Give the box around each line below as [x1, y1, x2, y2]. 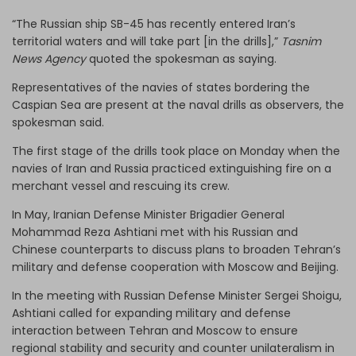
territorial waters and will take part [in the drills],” [12, 33, 281, 49]
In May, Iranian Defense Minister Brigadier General [12, 206, 284, 222]
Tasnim [281, 33, 321, 49]
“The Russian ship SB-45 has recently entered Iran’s [12, 15, 296, 32]
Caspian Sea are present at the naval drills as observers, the [12, 96, 344, 113]
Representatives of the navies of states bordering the [12, 79, 310, 95]
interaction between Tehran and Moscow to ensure [12, 322, 298, 339]
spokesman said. [12, 114, 104, 130]
